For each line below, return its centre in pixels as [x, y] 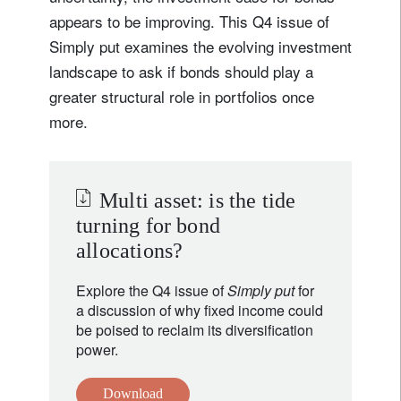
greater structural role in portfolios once [182, 96]
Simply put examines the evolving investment [200, 46]
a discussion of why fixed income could [200, 310]
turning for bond [149, 225]
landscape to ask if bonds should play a [181, 71]
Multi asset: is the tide [198, 200]
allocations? [130, 250]
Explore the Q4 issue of [152, 290]
